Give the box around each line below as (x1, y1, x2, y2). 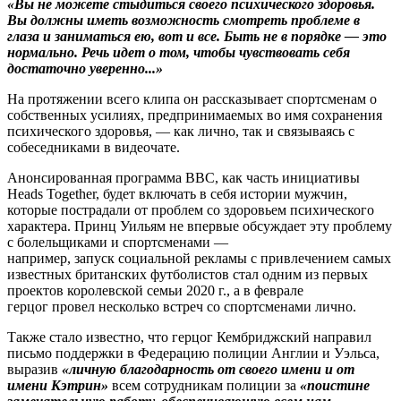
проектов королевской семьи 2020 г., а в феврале (7, 282, 303, 298)
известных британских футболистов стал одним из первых (7, 266, 368, 282)
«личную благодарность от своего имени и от (62, 361, 354, 377)
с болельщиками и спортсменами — (7, 234, 228, 250)
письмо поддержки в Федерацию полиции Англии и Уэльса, (7, 345, 380, 361)
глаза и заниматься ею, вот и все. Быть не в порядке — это (7, 28, 387, 44)
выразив (7, 361, 62, 377)
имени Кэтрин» (7, 377, 108, 393)
